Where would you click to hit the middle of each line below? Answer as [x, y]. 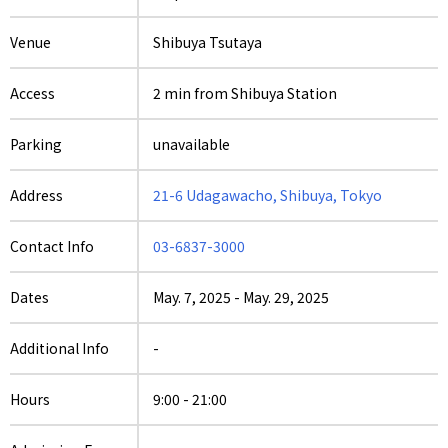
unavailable [191, 144]
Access [32, 93]
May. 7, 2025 [192, 297]
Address [36, 195]
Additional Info [59, 348]
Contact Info [52, 246]
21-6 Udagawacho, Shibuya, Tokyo [267, 195]
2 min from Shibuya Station [245, 93]
